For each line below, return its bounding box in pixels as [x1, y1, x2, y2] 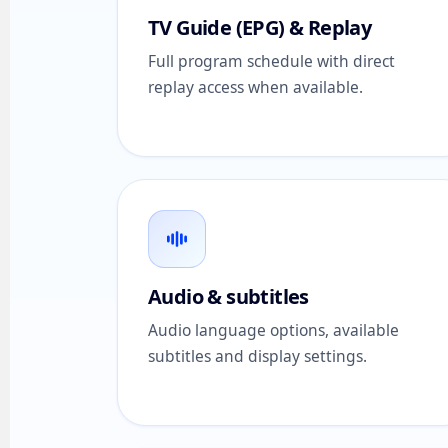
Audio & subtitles [148, 283, 309, 310]
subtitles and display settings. [148, 345, 367, 367]
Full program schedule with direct [148, 50, 395, 72]
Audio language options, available [148, 319, 399, 341]
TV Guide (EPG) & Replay [148, 14, 372, 41]
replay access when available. [148, 76, 363, 98]
